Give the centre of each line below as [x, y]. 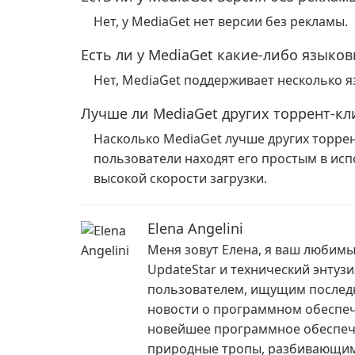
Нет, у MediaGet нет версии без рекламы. [221, 21]
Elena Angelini [195, 228]
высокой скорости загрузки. [180, 178]
